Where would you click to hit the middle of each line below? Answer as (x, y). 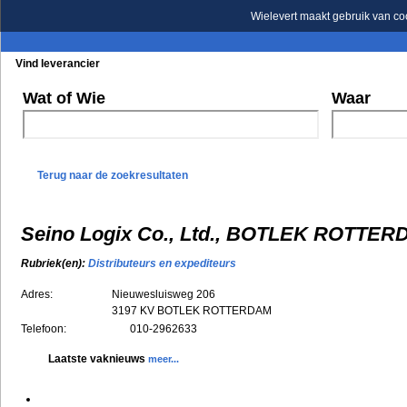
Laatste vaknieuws (98, 358)
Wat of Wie (64, 98)
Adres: (37, 294)
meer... (164, 358)
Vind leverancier (58, 64)
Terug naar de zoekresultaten (113, 175)
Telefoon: (44, 328)
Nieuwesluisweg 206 (164, 294)
